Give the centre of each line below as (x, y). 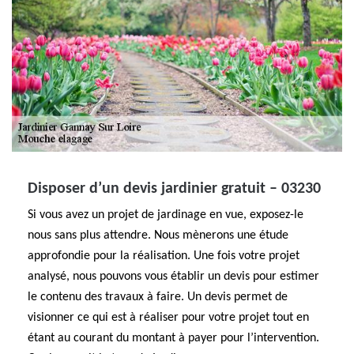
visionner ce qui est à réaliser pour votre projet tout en (168, 318)
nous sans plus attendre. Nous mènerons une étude (158, 235)
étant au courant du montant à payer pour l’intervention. (173, 338)
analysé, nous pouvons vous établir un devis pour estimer (173, 277)
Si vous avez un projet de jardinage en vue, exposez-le (166, 215)
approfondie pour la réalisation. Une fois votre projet (164, 256)
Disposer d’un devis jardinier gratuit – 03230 (174, 189)
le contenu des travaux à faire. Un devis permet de (158, 297)
